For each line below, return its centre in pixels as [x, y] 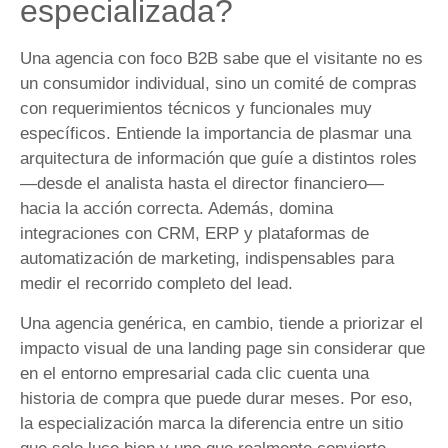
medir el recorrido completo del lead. [156, 284]
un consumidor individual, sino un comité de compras [218, 84]
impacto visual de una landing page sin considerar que [222, 348]
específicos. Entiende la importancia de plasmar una [215, 134]
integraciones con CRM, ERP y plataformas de [194, 234]
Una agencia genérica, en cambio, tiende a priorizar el [221, 323]
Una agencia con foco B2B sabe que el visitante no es [221, 59]
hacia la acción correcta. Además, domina [176, 209]
